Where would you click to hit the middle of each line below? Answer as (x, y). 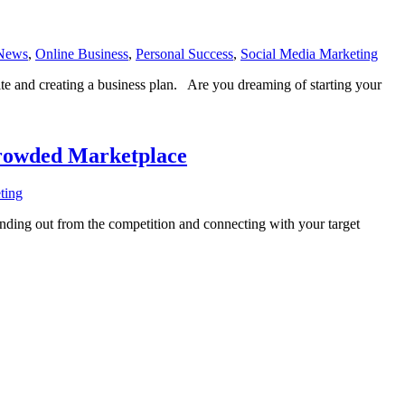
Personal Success (184, 53)
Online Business (82, 53)
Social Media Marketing (309, 53)
